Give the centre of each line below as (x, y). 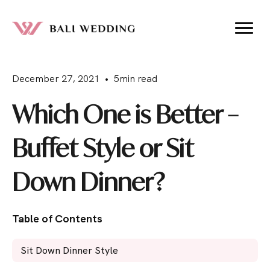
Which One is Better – (125, 115)
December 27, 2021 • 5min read (85, 79)
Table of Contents (57, 218)
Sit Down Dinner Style (69, 250)
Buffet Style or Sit (103, 148)
